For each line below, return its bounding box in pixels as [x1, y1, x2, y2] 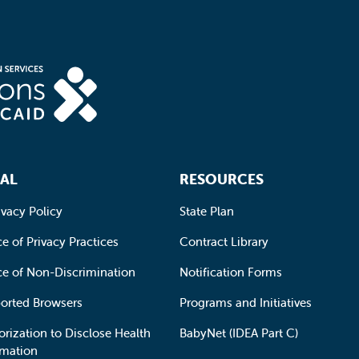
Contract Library [179, 233, 268, 249]
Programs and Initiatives [179, 294, 312, 310]
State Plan [179, 203, 234, 219]
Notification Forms [179, 264, 282, 280]
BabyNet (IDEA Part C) [179, 325, 298, 341]
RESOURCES [179, 169, 264, 188]
